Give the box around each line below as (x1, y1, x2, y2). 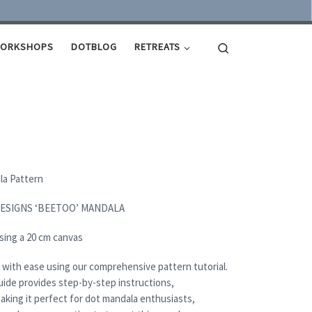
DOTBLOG (70, 40, 117, 54)
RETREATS (134, 40, 180, 54)
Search (230, 39, 260, 53)
